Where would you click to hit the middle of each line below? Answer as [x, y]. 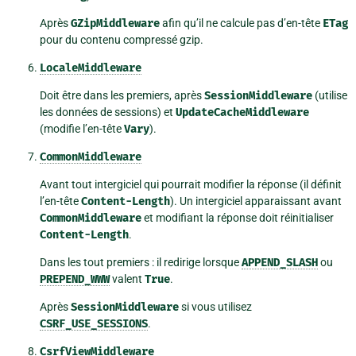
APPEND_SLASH [280, 263]
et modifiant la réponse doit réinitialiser [238, 218]
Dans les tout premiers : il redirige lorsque [141, 263]
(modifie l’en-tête [82, 129]
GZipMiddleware [115, 24]
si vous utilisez [215, 307]
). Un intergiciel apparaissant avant [256, 201]
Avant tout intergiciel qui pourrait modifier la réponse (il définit [191, 185]
